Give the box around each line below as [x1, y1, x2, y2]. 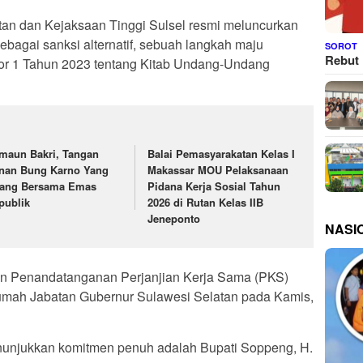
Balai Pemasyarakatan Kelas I [147, 146, 296, 162]
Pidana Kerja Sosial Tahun [147, 178, 281, 194]
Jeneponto [147, 211, 201, 227]
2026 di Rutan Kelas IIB [147, 194, 264, 211]
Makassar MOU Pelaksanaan [147, 162, 289, 178]
